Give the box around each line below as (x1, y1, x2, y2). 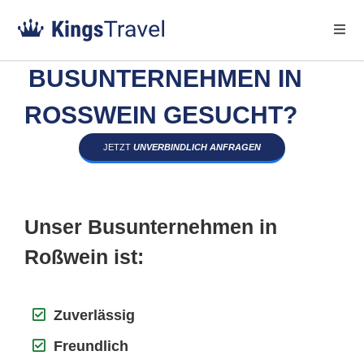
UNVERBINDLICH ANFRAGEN (133, 142, 261, 152)
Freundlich (54, 338, 128, 354)
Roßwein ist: (24, 245, 144, 268)
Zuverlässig (54, 307, 135, 323)
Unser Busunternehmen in (24, 215, 277, 238)
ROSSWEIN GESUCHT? (24, 102, 283, 128)
